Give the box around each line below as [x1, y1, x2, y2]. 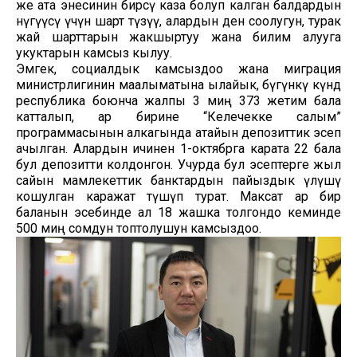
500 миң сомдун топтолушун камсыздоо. [16, 220, 261, 236]
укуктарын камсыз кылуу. [16, 45, 172, 61]
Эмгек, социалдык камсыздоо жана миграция [16, 61, 341, 76]
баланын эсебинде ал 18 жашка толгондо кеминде [16, 204, 341, 220]
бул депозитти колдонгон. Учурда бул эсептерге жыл [16, 156, 341, 172]
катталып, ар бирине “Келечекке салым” [16, 108, 341, 124]
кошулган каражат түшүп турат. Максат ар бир [16, 188, 341, 204]
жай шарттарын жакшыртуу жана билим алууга [16, 29, 341, 45]
